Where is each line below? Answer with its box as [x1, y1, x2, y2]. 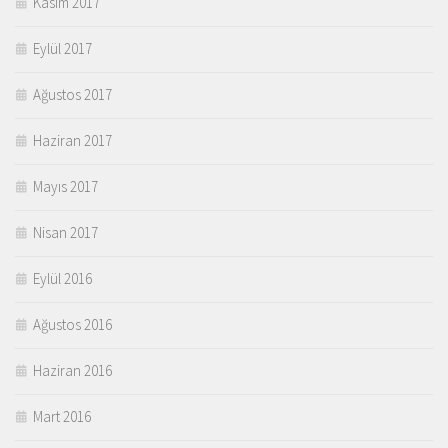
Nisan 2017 [33, 223, 98, 243]
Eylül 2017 [33, 39, 92, 59]
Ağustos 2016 [33, 315, 112, 335]
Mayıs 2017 [33, 177, 98, 197]
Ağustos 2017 [33, 85, 112, 105]
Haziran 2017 [33, 131, 112, 151]
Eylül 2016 [33, 269, 92, 289]
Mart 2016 [33, 407, 91, 427]
